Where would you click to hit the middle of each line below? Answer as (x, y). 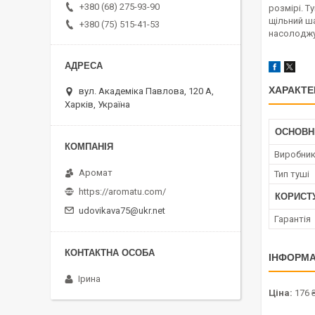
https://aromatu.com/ (122, 192)
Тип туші (292, 174)
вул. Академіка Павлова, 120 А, (146, 91)
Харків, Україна (97, 105)
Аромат (96, 173)
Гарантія (292, 219)
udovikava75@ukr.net (122, 211)
